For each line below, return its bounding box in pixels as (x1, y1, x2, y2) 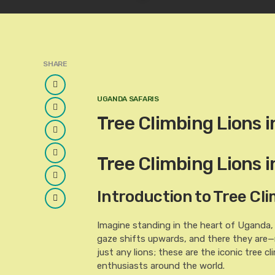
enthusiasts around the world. (96, 260, 225, 271)
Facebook (54, 84, 93, 95)
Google (54, 130, 82, 141)
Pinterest (54, 175, 93, 186)
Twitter (54, 107, 85, 118)
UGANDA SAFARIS (96, 95, 159, 103)
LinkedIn (54, 152, 87, 163)
